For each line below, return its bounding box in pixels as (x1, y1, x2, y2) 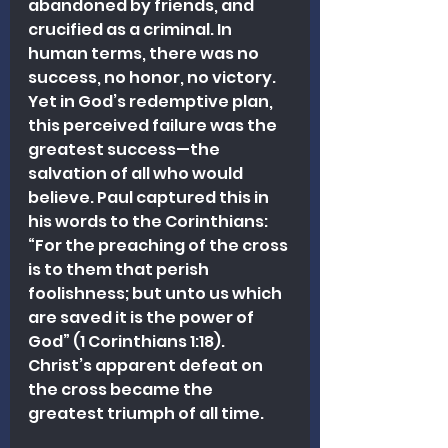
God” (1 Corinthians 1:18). (28, 329, 228, 353)
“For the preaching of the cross (28, 233, 291, 257)
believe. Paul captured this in (28, 185, 272, 209)
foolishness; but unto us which (28, 281, 285, 305)
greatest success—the (28, 137, 223, 161)
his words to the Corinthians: (28, 209, 271, 233)
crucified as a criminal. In (28, 17, 235, 41)
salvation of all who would (28, 161, 246, 185)
